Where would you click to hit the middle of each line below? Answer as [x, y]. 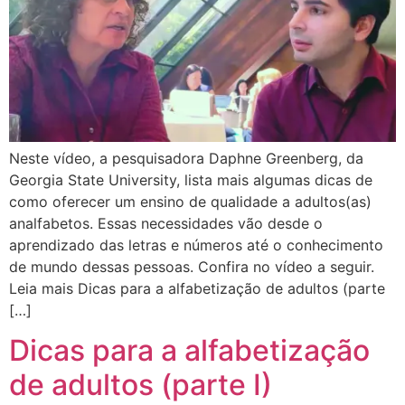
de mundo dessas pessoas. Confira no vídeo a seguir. [192, 266]
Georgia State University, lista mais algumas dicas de [191, 179]
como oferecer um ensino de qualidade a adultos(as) [190, 201]
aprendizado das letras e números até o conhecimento [196, 245]
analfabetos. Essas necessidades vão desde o [166, 223]
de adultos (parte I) [141, 384]
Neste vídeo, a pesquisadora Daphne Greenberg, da [186, 158]
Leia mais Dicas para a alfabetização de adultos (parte [197, 288]
